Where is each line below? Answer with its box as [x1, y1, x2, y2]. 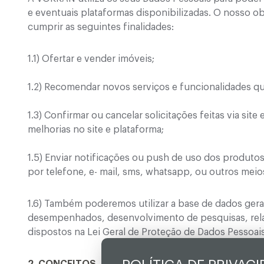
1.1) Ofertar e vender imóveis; [28, 54, 154, 64]
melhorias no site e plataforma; [28, 125, 164, 134]
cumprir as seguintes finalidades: [28, 22, 174, 32]
